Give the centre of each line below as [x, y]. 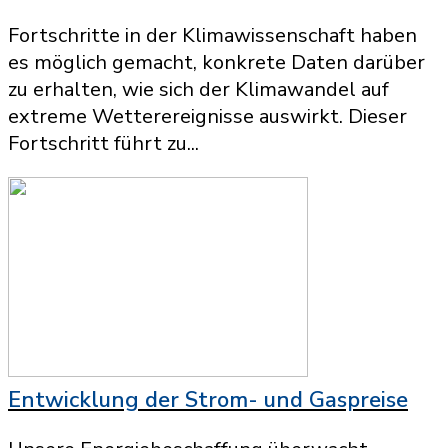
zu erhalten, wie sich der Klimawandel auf [198, 89]
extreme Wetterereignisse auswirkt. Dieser [207, 116]
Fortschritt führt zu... [103, 143]
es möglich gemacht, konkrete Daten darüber [216, 62]
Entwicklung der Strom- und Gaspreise [208, 400]
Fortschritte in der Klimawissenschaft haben [212, 35]
